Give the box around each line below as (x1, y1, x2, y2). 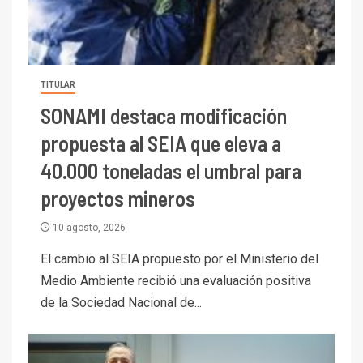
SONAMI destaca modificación (41, 102, 287, 128)
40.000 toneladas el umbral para (41, 157, 301, 183)
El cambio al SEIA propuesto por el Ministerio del (41, 250, 318, 267)
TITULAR (41, 79, 75, 89)
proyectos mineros (41, 185, 195, 211)
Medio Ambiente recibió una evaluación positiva (41, 272, 311, 288)
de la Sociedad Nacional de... (41, 294, 202, 310)
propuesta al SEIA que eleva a (41, 130, 281, 156)
